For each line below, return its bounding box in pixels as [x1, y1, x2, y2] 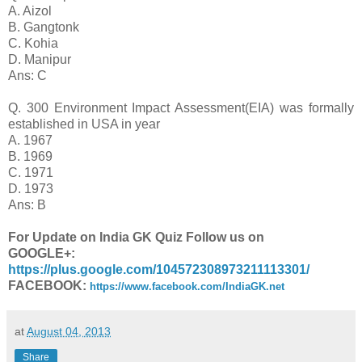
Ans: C [8, 69, 47, 83]
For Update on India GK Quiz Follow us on [8, 230, 267, 245]
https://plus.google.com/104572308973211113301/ [8, 263, 309, 277]
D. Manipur [8, 53, 71, 67]
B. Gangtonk [8, 20, 79, 35]
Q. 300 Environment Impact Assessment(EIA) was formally [8, 101, 354, 116]
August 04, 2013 [27, 325, 111, 339]
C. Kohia [8, 36, 58, 51]
